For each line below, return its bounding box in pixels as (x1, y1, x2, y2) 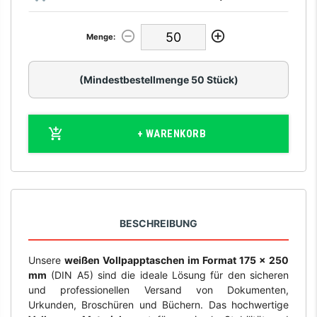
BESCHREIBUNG (120, 217, 197, 230)
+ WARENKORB (137, 127, 207, 140)
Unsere (28, 253, 64, 266)
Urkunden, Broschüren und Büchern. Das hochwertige (28, 298, 289, 311)
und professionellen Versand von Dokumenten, (28, 283, 289, 296)
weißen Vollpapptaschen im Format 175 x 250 (64, 253, 289, 266)
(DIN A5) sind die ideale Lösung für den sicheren (46, 268, 289, 281)
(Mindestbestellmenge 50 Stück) (79, 73, 238, 86)
